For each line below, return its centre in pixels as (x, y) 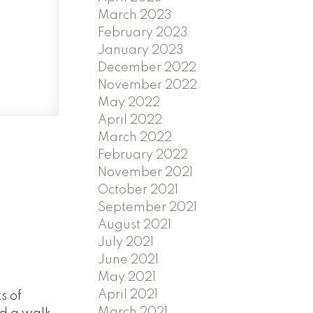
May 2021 (127, 277)
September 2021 (148, 207)
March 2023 (135, 15)
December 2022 (147, 67)
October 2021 (138, 190)
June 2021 (129, 260)
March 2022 (135, 137)
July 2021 (126, 242)
